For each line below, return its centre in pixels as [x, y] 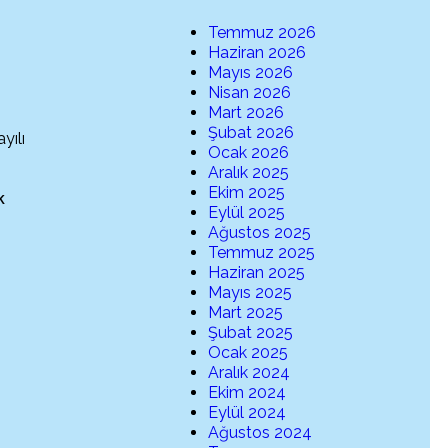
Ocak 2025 [248, 353]
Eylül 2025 [247, 213]
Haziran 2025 [257, 273]
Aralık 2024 [249, 373]
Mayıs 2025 [250, 293]
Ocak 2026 [249, 153]
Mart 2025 [246, 313]
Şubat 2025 [251, 333]
